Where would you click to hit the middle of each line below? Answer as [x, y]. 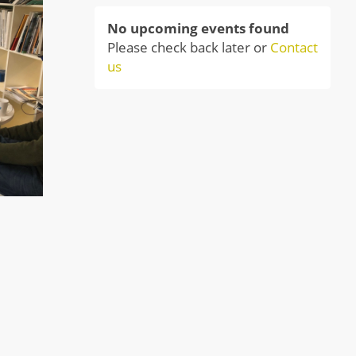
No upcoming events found [198, 28]
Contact [294, 47]
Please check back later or [188, 47]
